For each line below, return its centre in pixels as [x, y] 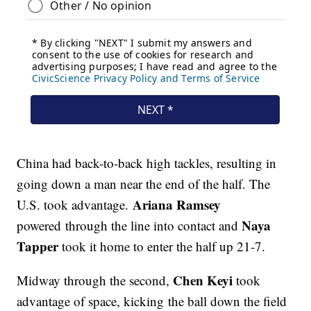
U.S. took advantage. [75, 205]
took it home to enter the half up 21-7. [164, 246]
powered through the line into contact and [129, 226]
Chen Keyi [203, 280]
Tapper [40, 246]
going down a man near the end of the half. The [144, 184]
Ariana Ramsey [177, 205]
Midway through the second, [95, 280]
